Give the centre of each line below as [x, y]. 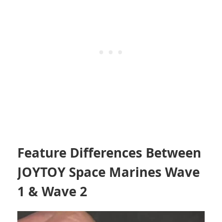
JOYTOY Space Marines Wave [109, 172]
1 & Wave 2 [52, 192]
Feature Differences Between [109, 153]
